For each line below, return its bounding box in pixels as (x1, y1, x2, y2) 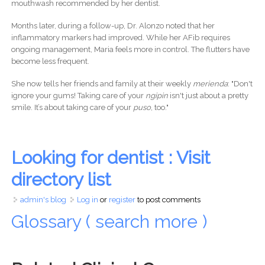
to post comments (135, 195, 201, 205)
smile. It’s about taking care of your (11, 103, 133, 112)
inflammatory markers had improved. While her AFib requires (11, 33, 230, 43)
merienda (192, 79, 228, 89)
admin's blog (20, 195, 66, 205)
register (108, 195, 135, 205)
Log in (76, 195, 98, 205)
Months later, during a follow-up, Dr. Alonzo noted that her (11, 21, 215, 31)
